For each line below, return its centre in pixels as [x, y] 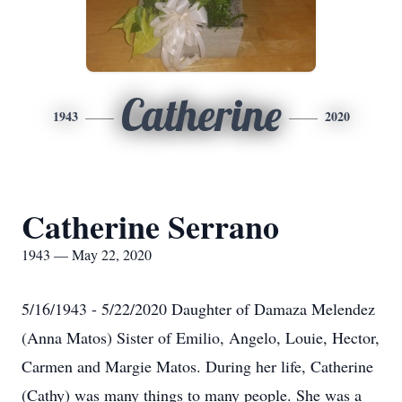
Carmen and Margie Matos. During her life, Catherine [197, 366]
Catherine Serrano [150, 226]
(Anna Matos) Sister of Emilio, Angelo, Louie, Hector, [201, 337]
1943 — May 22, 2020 [87, 254]
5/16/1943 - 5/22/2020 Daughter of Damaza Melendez [198, 309]
